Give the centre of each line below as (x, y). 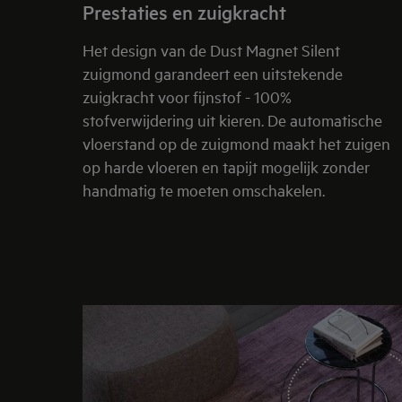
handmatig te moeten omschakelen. (204, 189)
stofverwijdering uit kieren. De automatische (232, 119)
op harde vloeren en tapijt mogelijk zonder (226, 166)
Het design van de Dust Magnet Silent (211, 49)
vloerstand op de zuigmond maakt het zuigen (236, 143)
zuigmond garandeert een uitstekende (213, 73)
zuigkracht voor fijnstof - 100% (187, 96)
